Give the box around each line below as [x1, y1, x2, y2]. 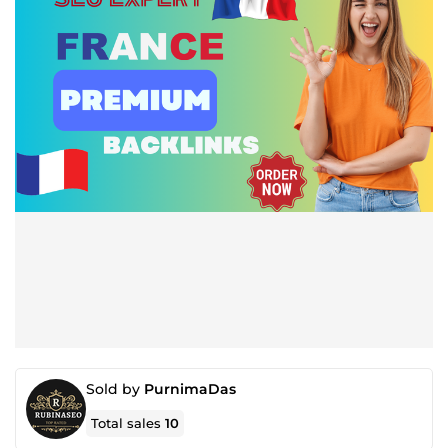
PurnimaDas [144, 380, 236, 398]
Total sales [91, 415, 166, 431]
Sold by [86, 380, 144, 398]
